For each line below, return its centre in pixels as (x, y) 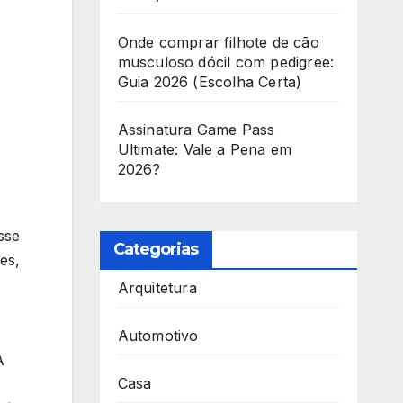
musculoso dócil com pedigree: (226, 63)
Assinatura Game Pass (196, 130)
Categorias (156, 250)
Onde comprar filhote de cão (218, 43)
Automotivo (158, 336)
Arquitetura (157, 288)
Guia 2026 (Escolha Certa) (210, 82)
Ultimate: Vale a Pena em (205, 150)
